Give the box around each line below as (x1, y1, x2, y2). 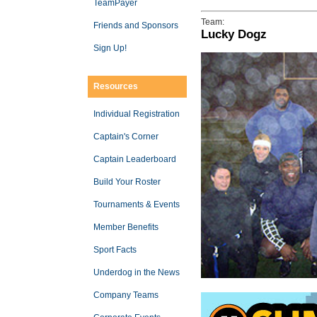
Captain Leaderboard (93, 154, 176, 164)
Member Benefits (93, 222, 158, 232)
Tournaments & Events (93, 200, 180, 209)
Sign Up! (93, 43, 127, 53)
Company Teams (93, 290, 158, 300)
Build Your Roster (93, 177, 161, 187)
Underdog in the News (93, 267, 180, 277)
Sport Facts (93, 245, 137, 255)
